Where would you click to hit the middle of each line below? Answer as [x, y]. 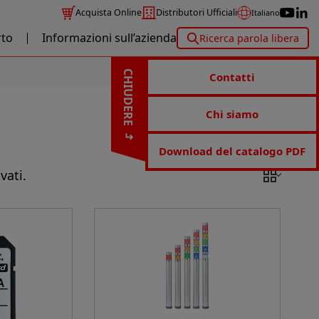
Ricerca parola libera [249, 38]
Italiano [266, 13]
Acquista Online [109, 13]
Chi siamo [232, 114]
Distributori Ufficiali [197, 13]
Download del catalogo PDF [232, 151]
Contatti [232, 77]
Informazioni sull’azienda [110, 38]
